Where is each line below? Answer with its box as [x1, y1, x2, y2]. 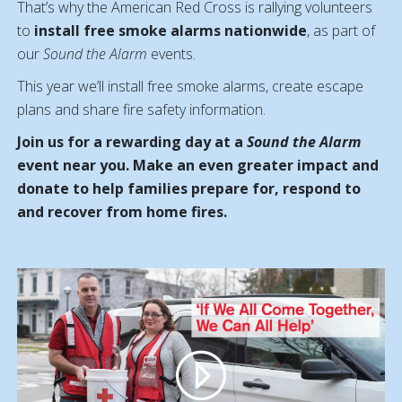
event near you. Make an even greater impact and [17, 155, 379, 176]
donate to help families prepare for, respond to [17, 179, 361, 199]
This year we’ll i [17, 76, 110, 97]
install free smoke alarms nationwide [34, 21, 307, 41]
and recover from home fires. [17, 202, 231, 223]
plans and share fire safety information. [17, 100, 266, 120]
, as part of [307, 21, 375, 41]
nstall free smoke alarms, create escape [110, 76, 363, 97]
